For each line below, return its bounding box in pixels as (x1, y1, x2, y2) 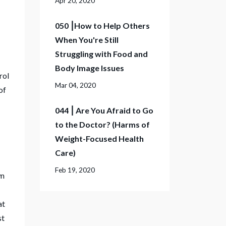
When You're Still (54, 35, 119, 44)
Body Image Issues (54, 63, 124, 73)
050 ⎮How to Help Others (54, 21, 150, 30)
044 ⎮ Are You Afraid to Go (54, 105, 153, 115)
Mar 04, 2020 (54, 81, 96, 89)
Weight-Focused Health (54, 134, 144, 143)
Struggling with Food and (54, 49, 148, 59)
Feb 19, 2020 (54, 166, 95, 174)
